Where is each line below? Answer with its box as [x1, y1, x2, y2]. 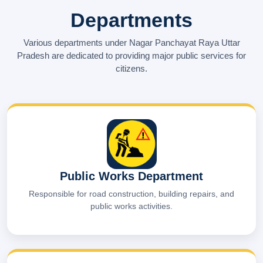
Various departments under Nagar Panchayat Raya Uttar [23, 37, 240, 48]
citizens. [116, 63, 147, 73]
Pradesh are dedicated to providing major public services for [17, 50, 246, 60]
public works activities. [90, 201, 173, 211]
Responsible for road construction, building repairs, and [29, 188, 234, 198]
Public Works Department [60, 169, 203, 183]
